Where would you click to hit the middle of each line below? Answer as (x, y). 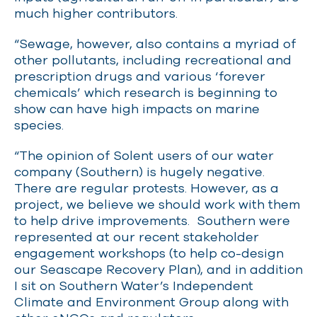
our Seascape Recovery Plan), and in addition (158, 269)
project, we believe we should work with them (157, 204)
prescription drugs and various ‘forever (140, 76)
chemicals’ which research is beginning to (146, 92)
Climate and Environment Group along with (151, 301)
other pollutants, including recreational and (153, 59)
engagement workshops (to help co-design (149, 253)
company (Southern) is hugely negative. (141, 171)
